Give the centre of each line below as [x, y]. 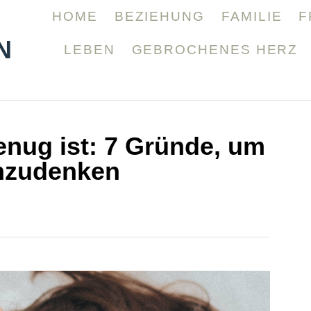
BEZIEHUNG [159, 16]
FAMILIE [252, 16]
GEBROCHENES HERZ [215, 50]
